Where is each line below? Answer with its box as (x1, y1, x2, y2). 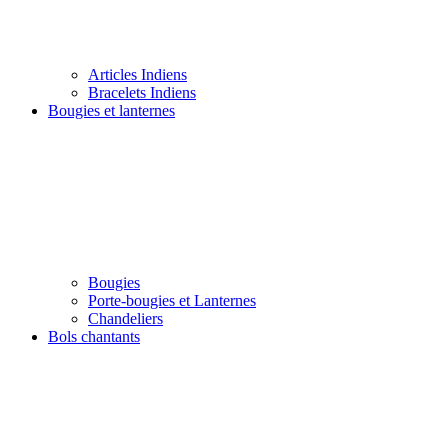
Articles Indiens (88, 65, 187, 83)
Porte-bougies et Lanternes (88, 291, 256, 309)
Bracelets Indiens (88, 83, 196, 101)
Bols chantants (48, 327, 140, 345)
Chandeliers (88, 309, 163, 327)
